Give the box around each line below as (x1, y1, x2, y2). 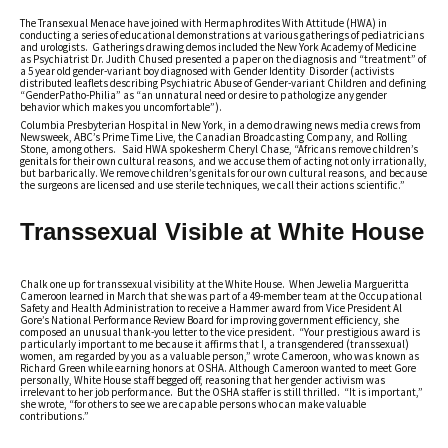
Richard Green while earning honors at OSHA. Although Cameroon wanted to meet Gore (20, 361, 416, 375)
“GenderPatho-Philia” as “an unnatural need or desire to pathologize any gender (20, 88, 387, 102)
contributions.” (20, 409, 89, 423)
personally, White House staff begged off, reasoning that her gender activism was (20, 373, 385, 387)
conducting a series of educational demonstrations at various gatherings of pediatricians (20, 28, 424, 42)
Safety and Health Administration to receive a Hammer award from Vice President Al (20, 301, 402, 315)
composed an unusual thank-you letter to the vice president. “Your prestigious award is (20, 325, 420, 339)
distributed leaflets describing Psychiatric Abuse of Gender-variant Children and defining (20, 76, 428, 90)
